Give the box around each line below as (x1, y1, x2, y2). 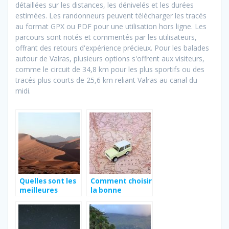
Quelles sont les (19, 176, 76, 186)
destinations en (19, 195, 76, 204)
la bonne (90, 186, 122, 195)
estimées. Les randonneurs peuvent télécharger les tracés (15, 11, 207, 21)
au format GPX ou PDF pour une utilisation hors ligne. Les (15, 21, 207, 32)
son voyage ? (90, 213, 136, 223)
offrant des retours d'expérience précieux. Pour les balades (15, 43, 209, 53)
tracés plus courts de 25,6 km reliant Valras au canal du (15, 75, 197, 85)
